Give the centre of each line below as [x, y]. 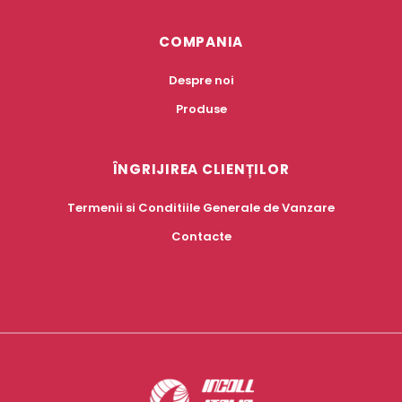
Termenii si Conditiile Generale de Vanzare [201, 208]
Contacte [201, 236]
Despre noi [201, 80]
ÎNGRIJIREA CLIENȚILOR [201, 169]
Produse [201, 109]
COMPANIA [201, 42]
